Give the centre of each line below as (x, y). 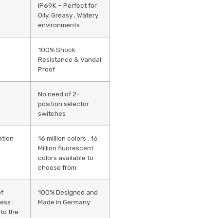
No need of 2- (59, 94)
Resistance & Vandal (70, 59)
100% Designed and (68, 192)
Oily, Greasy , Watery (68, 15)
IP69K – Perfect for (68, 5)
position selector (64, 103)
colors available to (66, 157)
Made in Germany (64, 202)
